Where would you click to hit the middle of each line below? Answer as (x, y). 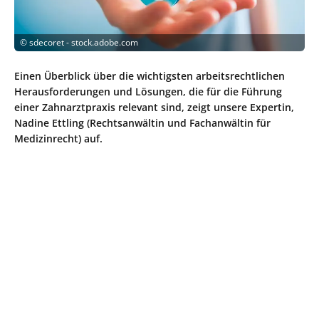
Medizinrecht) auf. (58, 138)
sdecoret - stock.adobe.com (84, 42)
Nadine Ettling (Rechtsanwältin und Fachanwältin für (142, 122)
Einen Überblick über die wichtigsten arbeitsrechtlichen (150, 75)
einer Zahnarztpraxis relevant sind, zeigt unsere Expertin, (154, 107)
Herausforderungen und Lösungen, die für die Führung (148, 91)
